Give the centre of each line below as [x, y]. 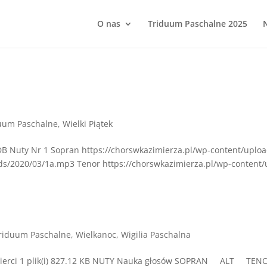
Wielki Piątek [88, 124]
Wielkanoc [96, 235]
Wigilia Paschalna [156, 235]
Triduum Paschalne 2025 [197, 24]
